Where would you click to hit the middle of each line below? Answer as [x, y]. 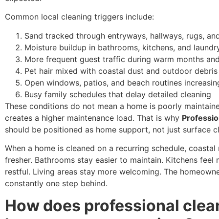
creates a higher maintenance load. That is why [93, 118]
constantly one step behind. [56, 184]
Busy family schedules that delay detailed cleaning [118, 94]
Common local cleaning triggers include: [79, 17]
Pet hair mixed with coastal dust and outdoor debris [121, 71]
